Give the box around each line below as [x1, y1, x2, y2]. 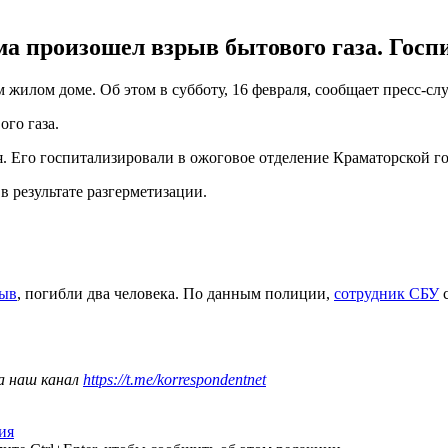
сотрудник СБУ [334, 284, 439, 302]
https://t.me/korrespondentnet [83, 370, 266, 388]
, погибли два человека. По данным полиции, [17, 284, 334, 302]
